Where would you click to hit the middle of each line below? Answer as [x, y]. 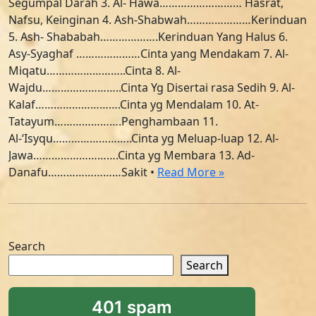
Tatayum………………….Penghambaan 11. [113, 121]
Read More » [191, 172]
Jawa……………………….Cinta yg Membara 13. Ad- [132, 155]
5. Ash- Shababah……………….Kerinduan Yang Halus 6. [148, 37]
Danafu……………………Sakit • [83, 172]
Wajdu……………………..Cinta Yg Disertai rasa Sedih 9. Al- [152, 87]
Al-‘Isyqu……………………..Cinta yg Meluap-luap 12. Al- [144, 138]
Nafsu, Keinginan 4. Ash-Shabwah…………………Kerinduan [158, 20]
